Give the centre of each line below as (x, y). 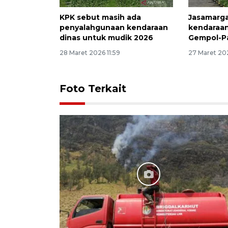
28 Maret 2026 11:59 (90, 52)
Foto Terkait (93, 88)
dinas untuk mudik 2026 (106, 37)
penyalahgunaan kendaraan (114, 27)
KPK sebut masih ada (100, 17)
